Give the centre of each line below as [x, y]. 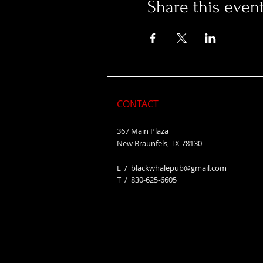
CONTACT [138, 104]
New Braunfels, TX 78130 [159, 143]
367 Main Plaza [143, 131]
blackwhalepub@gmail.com [179, 168]
